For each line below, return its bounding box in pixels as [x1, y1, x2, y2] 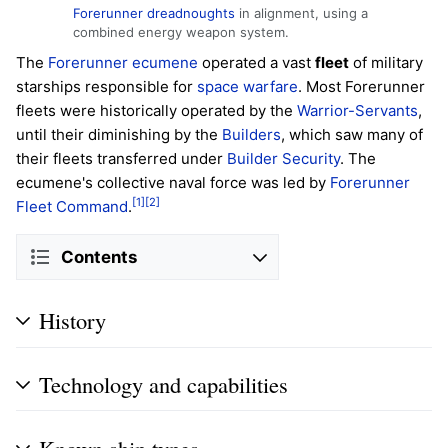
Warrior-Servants [297, 101, 418, 121]
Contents [61, 246, 137, 267]
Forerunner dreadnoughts [73, 5, 235, 22]
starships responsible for [16, 77, 197, 97]
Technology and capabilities [39, 369, 288, 400]
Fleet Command [16, 197, 128, 217]
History [39, 305, 106, 336]
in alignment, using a [235, 5, 368, 22]
